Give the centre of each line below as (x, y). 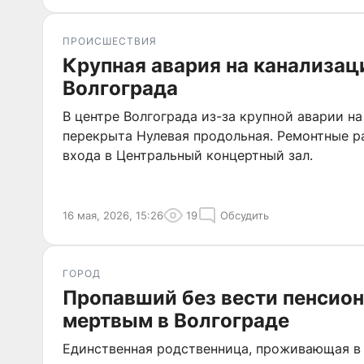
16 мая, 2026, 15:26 (113, 215)
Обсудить (245, 215)
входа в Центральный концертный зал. (188, 155)
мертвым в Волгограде (176, 321)
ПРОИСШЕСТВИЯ (110, 41)
